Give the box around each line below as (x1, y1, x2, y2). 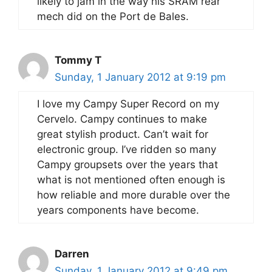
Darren (55, 248, 89, 260)
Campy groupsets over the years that (37, 158, 218, 171)
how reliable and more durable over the (37, 189, 230, 201)
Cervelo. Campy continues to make (37, 113, 207, 125)
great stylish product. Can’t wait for (37, 128, 208, 140)
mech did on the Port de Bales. (37, 10, 189, 22)
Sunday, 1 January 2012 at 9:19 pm (55, 71, 226, 83)
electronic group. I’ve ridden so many (37, 143, 216, 155)
